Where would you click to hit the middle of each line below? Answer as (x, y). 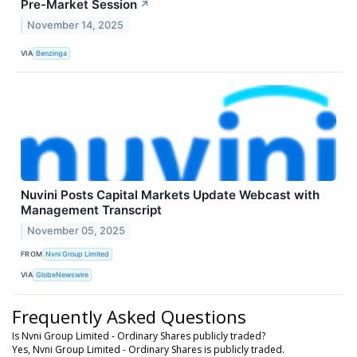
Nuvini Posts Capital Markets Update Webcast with (170, 195)
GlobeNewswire (63, 275)
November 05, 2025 (76, 230)
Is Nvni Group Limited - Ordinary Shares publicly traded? (139, 335)
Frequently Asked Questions (129, 316)
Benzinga (52, 53)
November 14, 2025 (76, 25)
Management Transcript (91, 210)
